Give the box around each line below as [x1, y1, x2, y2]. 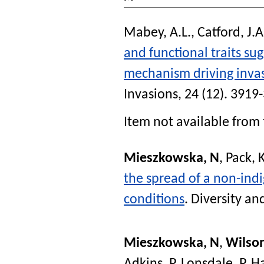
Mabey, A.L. [124, 25, 191, 40]
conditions [124, 193, 184, 207]
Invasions [124, 87, 178, 102]
